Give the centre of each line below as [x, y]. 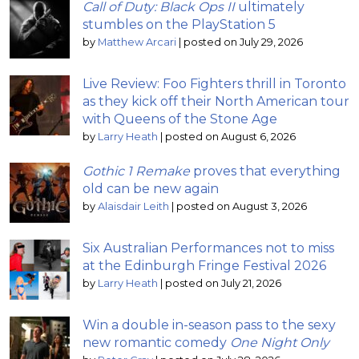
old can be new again [151, 189]
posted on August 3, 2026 [242, 207]
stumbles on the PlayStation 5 [179, 25]
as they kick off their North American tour [216, 102]
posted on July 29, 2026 [243, 42]
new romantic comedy [156, 343]
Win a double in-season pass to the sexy [209, 325]
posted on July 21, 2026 [223, 284]
